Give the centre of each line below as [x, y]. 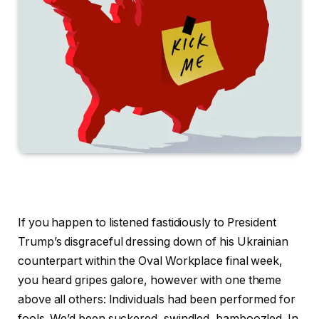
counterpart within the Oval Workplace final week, [151, 261]
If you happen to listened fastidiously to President [147, 222]
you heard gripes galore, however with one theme [150, 280]
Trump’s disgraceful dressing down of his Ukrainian [153, 241]
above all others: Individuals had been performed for [157, 299]
